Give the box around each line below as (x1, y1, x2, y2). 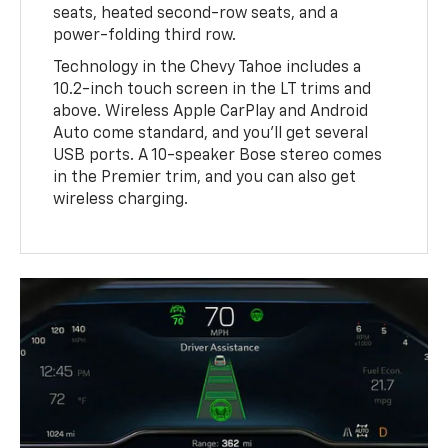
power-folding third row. (53, 28, 237, 45)
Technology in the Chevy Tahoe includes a (53, 60, 362, 77)
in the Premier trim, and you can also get (53, 170, 357, 187)
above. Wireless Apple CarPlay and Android (53, 104, 369, 121)
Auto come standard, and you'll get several (53, 126, 369, 143)
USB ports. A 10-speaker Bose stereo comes (53, 148, 383, 165)
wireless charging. (53, 192, 189, 209)
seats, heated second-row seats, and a (53, 6, 339, 23)
